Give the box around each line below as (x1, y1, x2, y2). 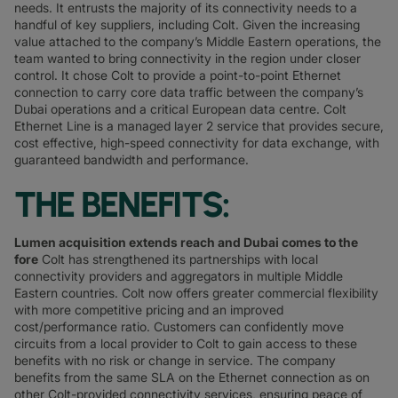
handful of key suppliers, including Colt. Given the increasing (14, 17, 360, 32)
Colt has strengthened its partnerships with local (38, 251, 318, 267)
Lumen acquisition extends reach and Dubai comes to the (14, 235, 358, 250)
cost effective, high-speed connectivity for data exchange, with (14, 135, 379, 150)
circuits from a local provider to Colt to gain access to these (14, 336, 357, 351)
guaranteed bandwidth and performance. (14, 152, 249, 167)
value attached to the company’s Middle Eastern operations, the (14, 34, 381, 49)
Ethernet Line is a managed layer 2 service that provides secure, (14, 118, 384, 133)
